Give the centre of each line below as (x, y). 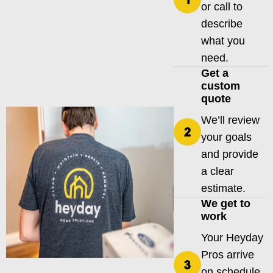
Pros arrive (227, 255)
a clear (217, 172)
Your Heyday (232, 238)
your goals (226, 137)
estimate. (223, 189)
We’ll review (230, 120)
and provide (229, 154)
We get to (225, 204)
